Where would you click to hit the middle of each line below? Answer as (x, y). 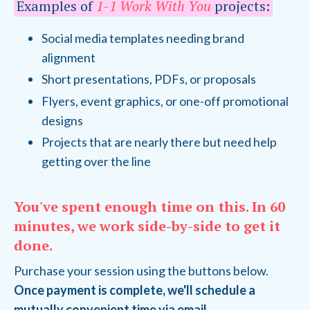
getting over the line (96, 162)
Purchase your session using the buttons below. (141, 271)
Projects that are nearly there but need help (159, 142)
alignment (69, 57)
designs (62, 120)
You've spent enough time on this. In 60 (149, 207)
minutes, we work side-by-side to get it (147, 226)
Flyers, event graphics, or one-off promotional (165, 101)
